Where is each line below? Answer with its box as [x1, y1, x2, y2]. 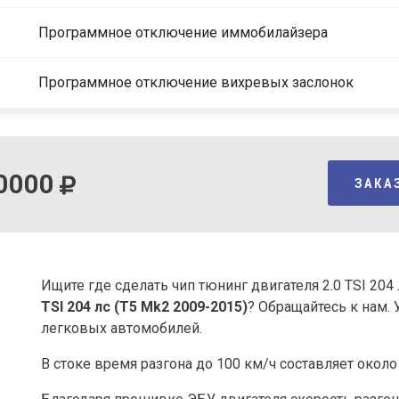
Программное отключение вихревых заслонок [38, 74, 354, 91]
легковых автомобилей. [41, 320, 202, 337]
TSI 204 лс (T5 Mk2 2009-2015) [41, 298, 248, 315]
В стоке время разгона [41, 355, 196, 372]
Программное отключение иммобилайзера [38, 24, 329, 41]
